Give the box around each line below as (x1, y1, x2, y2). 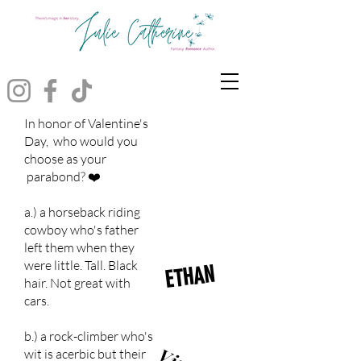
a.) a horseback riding (24, 204, 140, 220)
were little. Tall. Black (24, 257, 138, 273)
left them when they (24, 239, 135, 255)
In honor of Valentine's (24, 115, 148, 131)
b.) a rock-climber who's (24, 328, 153, 344)
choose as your (24, 151, 106, 167)
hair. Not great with (24, 275, 131, 291)
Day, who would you (24, 133, 138, 149)
